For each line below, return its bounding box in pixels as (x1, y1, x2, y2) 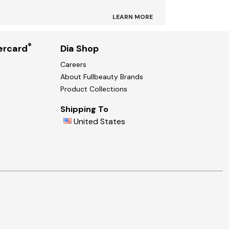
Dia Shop (60, 42, 99, 55)
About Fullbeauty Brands (60, 72, 143, 82)
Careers (60, 60, 86, 70)
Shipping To (60, 104, 108, 115)
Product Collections (60, 84, 127, 94)
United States (74, 116, 125, 127)
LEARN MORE (134, 12, 153, 21)
